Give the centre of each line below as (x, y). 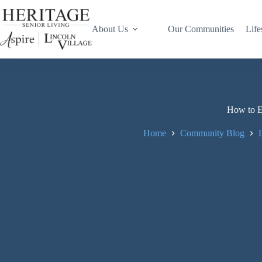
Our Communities (201, 29)
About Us (110, 29)
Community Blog (213, 133)
